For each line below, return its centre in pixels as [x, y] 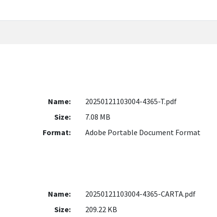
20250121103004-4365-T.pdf [131, 101]
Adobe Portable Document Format [143, 132]
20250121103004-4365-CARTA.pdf [140, 194]
